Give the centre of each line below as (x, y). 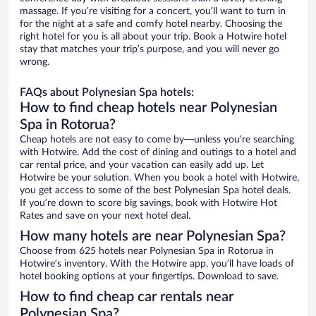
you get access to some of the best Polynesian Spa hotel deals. (155, 191)
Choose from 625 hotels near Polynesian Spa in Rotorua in (147, 251)
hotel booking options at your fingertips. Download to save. (149, 277)
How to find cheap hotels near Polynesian (148, 108)
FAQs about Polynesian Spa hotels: (107, 93)
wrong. (35, 62)
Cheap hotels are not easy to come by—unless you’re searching (157, 140)
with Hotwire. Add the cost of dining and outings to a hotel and (158, 153)
